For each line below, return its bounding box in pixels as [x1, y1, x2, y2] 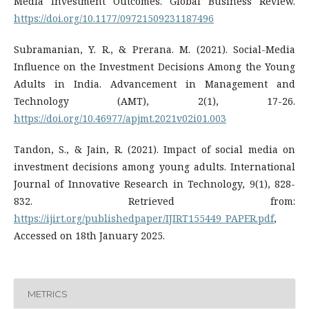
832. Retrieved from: [14, 195, 295, 208]
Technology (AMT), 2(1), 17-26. [14, 94, 295, 108]
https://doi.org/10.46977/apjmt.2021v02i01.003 [14, 112, 226, 125]
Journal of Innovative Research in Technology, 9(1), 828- [14, 177, 295, 190]
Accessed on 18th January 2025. [14, 229, 165, 242]
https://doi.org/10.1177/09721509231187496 [14, 12, 214, 25]
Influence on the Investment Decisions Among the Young [14, 60, 295, 73]
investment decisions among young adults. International [14, 160, 295, 173]
